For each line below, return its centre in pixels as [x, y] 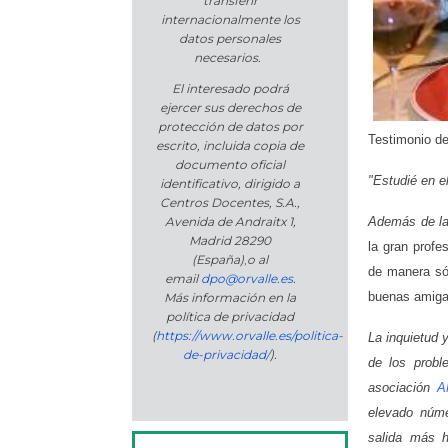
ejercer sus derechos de [230, 108]
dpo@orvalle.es [246, 279]
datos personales [230, 39]
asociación [402, 387]
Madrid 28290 [230, 241]
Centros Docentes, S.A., [230, 203]
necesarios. [230, 58]
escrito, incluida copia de [230, 146]
